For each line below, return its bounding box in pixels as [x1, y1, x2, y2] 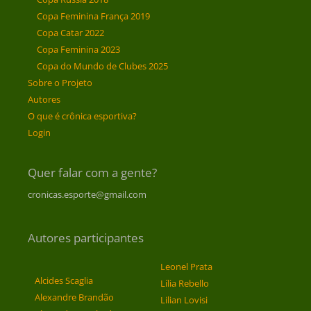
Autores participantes [28, 230, 144, 246]
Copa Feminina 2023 [37, 43, 120, 56]
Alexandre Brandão [35, 291, 114, 304]
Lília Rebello [160, 277, 209, 290]
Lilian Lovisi [160, 294, 208, 307]
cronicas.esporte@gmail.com [28, 188, 146, 201]
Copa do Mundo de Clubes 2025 [37, 60, 168, 73]
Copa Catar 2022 [37, 26, 104, 40]
